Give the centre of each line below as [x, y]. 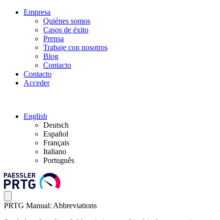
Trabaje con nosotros [75, 47]
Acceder [37, 83]
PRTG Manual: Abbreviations [50, 206]
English [35, 116]
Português [59, 160]
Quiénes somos [67, 21]
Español [56, 134]
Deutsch [56, 125]
